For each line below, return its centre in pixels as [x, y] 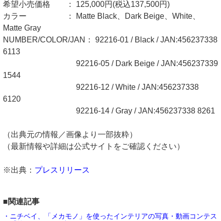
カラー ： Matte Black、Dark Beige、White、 [102, 16]
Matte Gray [22, 28]
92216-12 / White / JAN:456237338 [101, 87]
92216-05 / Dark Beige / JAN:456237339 [110, 64]
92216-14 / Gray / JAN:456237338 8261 [109, 111]
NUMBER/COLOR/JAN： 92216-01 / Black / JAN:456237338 [110, 40]
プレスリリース [62, 170]
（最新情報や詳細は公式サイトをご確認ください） [94, 147]
